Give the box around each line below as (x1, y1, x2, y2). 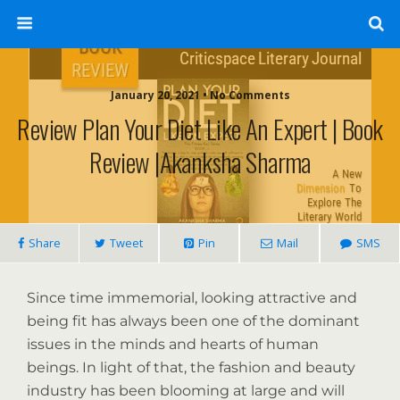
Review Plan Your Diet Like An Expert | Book (17, 110, 383, 147)
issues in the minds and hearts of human (27, 336, 319, 353)
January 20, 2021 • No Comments (110, 87, 290, 103)
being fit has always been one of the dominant (27, 312, 360, 329)
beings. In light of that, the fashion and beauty (27, 359, 355, 376)
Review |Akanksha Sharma (89, 143, 311, 180)
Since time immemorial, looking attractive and (27, 289, 357, 306)
